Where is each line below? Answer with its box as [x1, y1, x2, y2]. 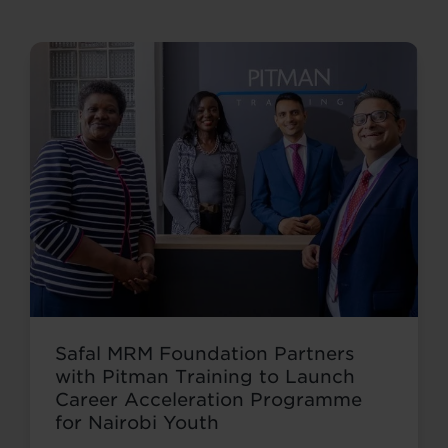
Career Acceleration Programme [55, 389, 362, 411]
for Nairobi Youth [55, 412, 219, 434]
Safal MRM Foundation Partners [55, 343, 354, 365]
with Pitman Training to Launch [55, 366, 355, 388]
